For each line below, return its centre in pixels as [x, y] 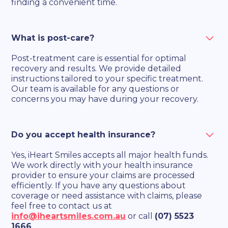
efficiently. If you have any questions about [99, 186]
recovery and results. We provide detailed [96, 69]
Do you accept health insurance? [83, 135]
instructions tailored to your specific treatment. [107, 79]
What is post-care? [53, 38]
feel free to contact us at [62, 206]
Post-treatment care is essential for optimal [99, 59]
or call [140, 216]
